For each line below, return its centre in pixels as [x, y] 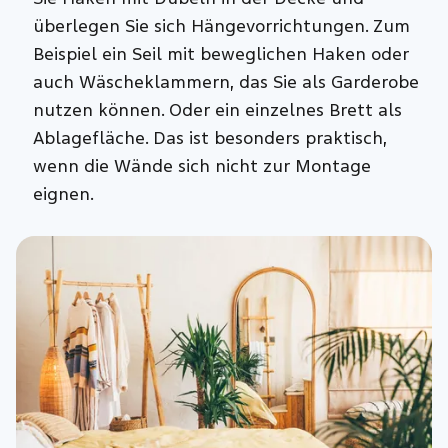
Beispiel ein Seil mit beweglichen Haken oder [220, 54]
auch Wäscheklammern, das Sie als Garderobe [225, 82]
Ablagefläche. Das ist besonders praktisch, [209, 138]
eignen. [63, 194]
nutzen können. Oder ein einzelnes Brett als [217, 110]
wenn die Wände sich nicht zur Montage [201, 166]
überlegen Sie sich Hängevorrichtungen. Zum [221, 26]
